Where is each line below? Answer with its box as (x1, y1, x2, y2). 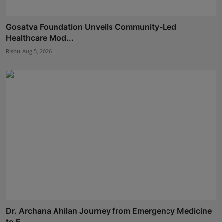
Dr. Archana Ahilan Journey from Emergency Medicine (6, 205, 212, 216)
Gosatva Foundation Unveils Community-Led (6, 22, 176, 32)
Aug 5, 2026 (22, 47, 52, 55)
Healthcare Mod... (6, 33, 74, 43)
